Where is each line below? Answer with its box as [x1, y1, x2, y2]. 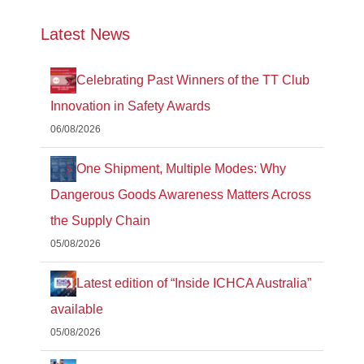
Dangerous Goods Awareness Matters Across [50, 188, 311, 202]
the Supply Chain [50, 214, 150, 228]
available [50, 302, 103, 317]
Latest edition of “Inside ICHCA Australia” [76, 276, 311, 291]
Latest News [41, 24, 130, 43]
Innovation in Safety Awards [50, 99, 210, 114]
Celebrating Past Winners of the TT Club [76, 73, 310, 88]
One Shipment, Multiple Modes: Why [76, 162, 286, 176]
